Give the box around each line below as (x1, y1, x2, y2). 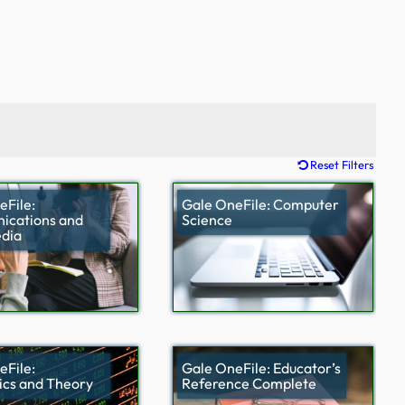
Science (182, 210, 233, 229)
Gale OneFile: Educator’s (182, 359, 342, 378)
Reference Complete (182, 374, 317, 393)
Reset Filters (310, 157, 373, 173)
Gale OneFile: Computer (182, 194, 340, 213)
